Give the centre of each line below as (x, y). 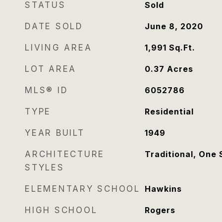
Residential (169, 111)
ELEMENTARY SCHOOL (83, 189)
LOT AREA (51, 69)
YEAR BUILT (55, 133)
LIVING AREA (58, 48)
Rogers (160, 210)
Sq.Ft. (182, 48)
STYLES (45, 167)
